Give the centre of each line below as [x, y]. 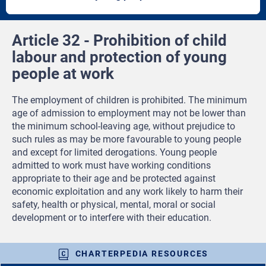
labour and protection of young [119, 57]
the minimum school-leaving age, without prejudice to [123, 126]
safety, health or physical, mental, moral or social [114, 205]
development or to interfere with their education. [112, 218]
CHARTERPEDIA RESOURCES [142, 253]
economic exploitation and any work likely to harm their [127, 192]
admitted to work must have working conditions [111, 166]
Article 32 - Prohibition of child [119, 41]
